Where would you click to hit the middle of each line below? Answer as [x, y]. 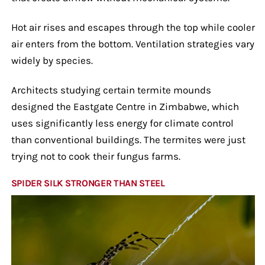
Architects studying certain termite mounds [111, 90]
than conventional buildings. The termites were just [128, 139]
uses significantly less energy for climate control [122, 123]
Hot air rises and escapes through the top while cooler [133, 27]
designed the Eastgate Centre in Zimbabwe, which [125, 106]
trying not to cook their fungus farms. [96, 156]
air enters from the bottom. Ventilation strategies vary [132, 43]
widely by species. [52, 60]
